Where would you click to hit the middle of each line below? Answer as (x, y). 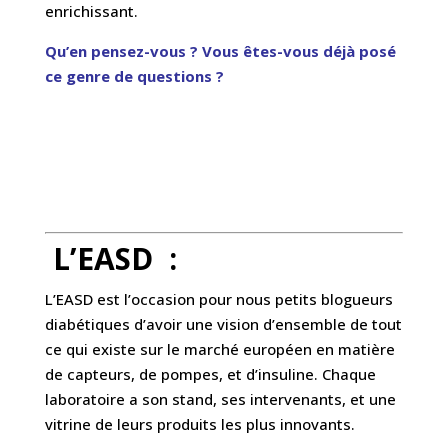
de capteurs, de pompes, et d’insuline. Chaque (210, 374)
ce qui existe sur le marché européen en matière (219, 349)
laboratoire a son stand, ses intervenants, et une (220, 399)
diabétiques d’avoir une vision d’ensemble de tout (223, 324)
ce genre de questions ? (134, 76)
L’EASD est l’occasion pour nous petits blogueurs (218, 299)
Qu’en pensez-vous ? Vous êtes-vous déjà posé (220, 51)
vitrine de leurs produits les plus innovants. (199, 424)
